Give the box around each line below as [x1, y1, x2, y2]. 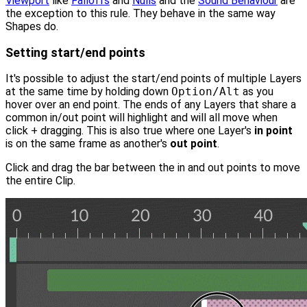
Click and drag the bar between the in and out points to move [5, 161, 300, 175]
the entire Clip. [5, 174, 75, 188]
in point [254, 124, 293, 138]
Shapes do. [5, 20, 58, 34]
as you [240, 85, 273, 99]
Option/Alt [171, 85, 240, 99]
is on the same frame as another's [5, 137, 170, 151]
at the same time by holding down [5, 85, 171, 99]
